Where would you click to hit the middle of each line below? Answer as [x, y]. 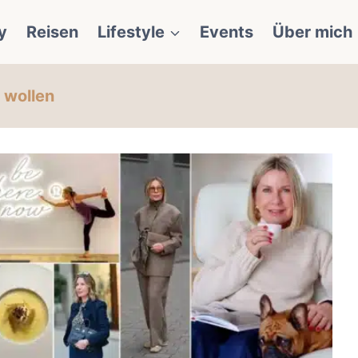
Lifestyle [131, 32]
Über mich [312, 32]
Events [227, 32]
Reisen [52, 32]
